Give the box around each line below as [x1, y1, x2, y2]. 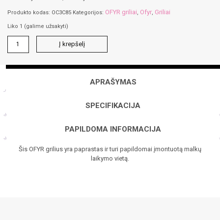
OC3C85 [52, 9, 71, 16]
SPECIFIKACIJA [85, 101, 140, 110]
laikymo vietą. [91, 154, 129, 162]
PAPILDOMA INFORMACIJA [65, 125, 161, 134]
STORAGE [7, 71, 33, 79]
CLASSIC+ [7, 62, 33, 70]
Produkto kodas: [7, 9, 52, 16]
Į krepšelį [58, 40, 85, 48]
